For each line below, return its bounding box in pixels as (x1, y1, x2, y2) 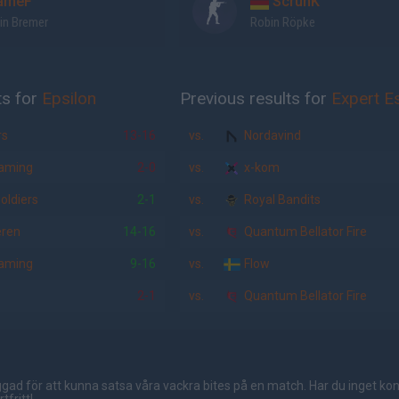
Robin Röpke (249, 14, 315, 30)
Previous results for (179, 88, 331, 109)
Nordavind (240, 128, 301, 142)
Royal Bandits (240, 192, 321, 207)
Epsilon (42, 88, 96, 109)
